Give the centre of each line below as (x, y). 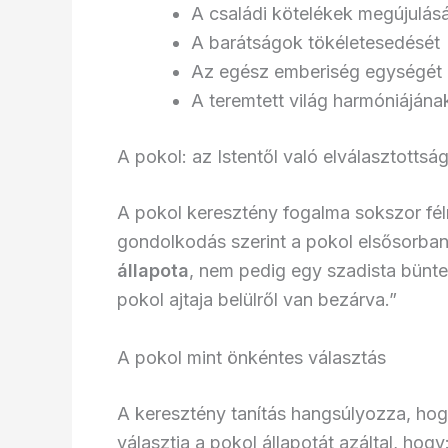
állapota (153, 271)
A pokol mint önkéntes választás (251, 358)
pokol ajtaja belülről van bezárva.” (257, 300)
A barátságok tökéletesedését (315, 43)
